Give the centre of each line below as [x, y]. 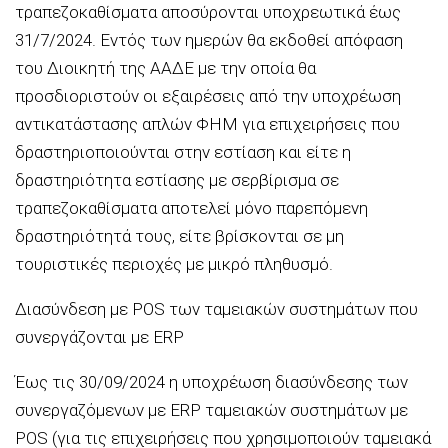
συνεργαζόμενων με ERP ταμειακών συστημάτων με [211, 409]
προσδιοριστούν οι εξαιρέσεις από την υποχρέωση [208, 95]
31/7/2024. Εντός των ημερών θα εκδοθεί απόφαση [209, 39]
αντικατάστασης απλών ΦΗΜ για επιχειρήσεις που [207, 123]
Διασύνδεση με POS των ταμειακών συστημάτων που [216, 308]
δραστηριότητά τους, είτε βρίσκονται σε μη [179, 235]
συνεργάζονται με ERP [99, 336]
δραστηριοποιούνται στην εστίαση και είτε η [183, 151]
